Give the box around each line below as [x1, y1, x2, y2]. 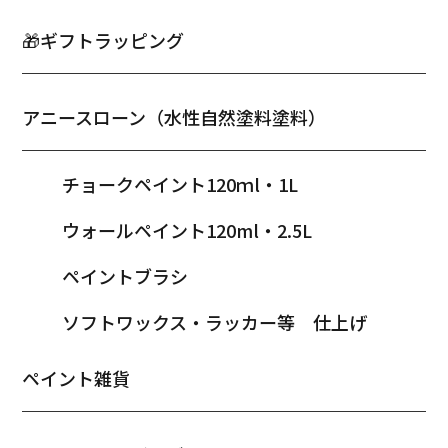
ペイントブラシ [62, 262, 189, 289]
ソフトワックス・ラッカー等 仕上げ [62, 308, 368, 335]
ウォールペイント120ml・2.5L [62, 216, 313, 243]
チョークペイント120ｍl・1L [62, 170, 299, 197]
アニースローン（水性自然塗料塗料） [22, 103, 327, 130]
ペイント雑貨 [22, 364, 131, 391]
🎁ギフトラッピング [22, 26, 185, 53]
